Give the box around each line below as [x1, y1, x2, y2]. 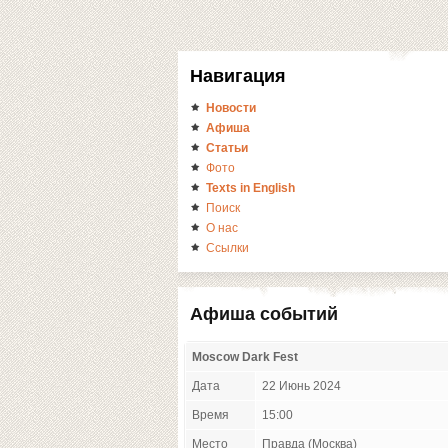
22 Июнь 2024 [262, 380, 341, 392]
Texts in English [206, 182, 295, 194]
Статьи [206, 142, 248, 154]
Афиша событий [190, 304, 338, 324]
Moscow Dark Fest [192, 351, 298, 363]
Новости [206, 102, 256, 114]
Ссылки [206, 242, 249, 254]
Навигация [190, 66, 286, 86]
